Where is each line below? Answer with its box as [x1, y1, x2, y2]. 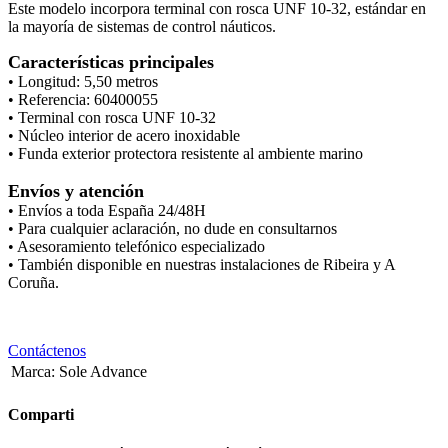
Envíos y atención [8, 181, 144, 202]
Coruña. [8, 274, 59, 292]
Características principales [8, 52, 214, 73]
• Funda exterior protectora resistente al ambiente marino [8, 145, 363, 163]
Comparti [8, 405, 74, 423]
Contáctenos [8, 342, 86, 360]
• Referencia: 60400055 [8, 91, 158, 109]
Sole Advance [59, 363, 147, 381]
